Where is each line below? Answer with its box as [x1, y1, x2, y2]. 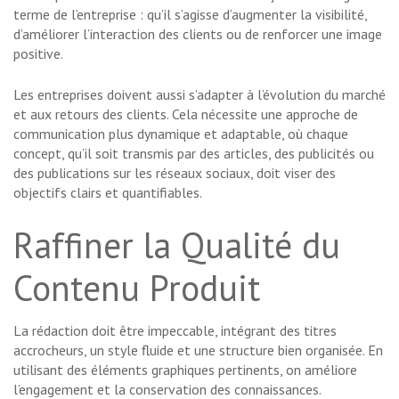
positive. [13, 45, 63, 63]
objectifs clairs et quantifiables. [13, 183, 202, 202]
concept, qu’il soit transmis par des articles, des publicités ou [13, 144, 374, 163]
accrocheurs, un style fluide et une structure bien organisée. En [13, 341, 383, 360]
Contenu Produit [13, 265, 260, 312]
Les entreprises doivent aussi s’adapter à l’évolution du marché [13, 85, 386, 104]
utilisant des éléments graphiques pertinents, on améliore [13, 361, 357, 379]
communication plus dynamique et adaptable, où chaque [13, 125, 348, 143]
